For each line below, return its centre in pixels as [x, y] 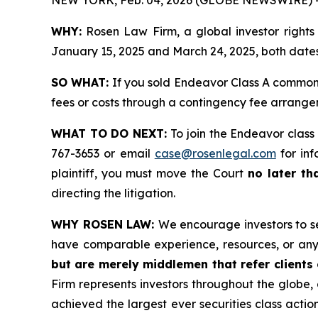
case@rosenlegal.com [215, 153]
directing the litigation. [113, 193]
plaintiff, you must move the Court [147, 173]
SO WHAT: [80, 82]
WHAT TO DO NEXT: [111, 133]
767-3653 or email [103, 153]
